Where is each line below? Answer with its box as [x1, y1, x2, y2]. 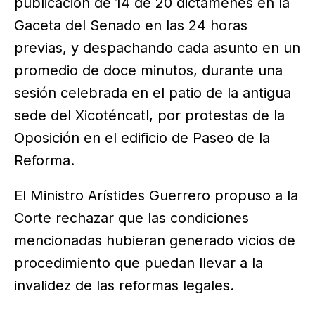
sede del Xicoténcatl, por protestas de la [14, 107, 285, 124]
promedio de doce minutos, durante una [14, 62, 283, 79]
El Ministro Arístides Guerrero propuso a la [14, 187, 298, 205]
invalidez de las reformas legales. [14, 277, 234, 295]
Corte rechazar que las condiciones [14, 210, 249, 227]
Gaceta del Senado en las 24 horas [14, 17, 247, 34]
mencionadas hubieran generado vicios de [14, 232, 295, 250]
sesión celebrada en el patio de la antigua [14, 84, 291, 102]
